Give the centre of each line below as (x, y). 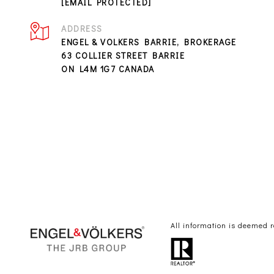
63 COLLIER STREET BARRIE (123, 55)
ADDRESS (82, 28)
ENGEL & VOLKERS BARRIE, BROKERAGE (149, 42)
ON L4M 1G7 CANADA (108, 69)
